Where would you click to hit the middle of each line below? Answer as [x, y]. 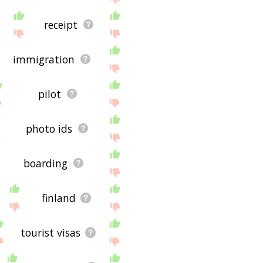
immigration [44, 59]
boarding [46, 163]
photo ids [49, 128]
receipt [61, 24]
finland [59, 198]
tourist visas [51, 232]
